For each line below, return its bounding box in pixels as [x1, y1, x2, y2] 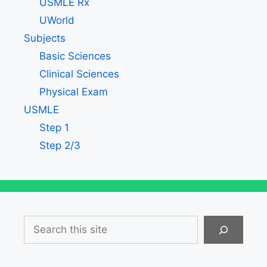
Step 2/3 [39, 139, 80, 152]
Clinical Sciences [39, 68, 119, 80]
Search [23, 216, 57, 229]
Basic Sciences [39, 50, 111, 63]
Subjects [24, 32, 66, 45]
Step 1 [39, 122, 69, 134]
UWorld [39, 14, 74, 27]
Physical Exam [39, 86, 108, 98]
